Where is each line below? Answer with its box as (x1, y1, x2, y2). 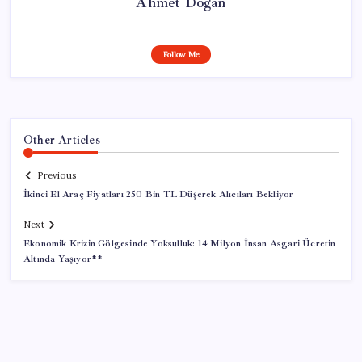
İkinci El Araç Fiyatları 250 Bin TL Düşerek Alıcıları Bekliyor (23, 188, 294, 201)
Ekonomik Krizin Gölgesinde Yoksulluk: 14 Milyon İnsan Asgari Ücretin (23, 238, 336, 250)
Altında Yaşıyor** (23, 253, 103, 266)
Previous (37, 170, 76, 182)
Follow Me (162, 48, 200, 60)
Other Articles (23, 132, 100, 147)
